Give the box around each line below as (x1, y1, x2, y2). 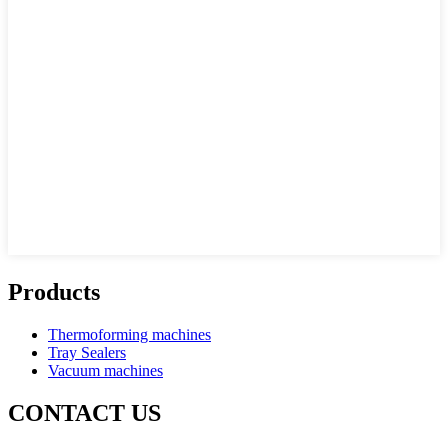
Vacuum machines (48, 362, 163, 380)
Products (8, 279, 100, 306)
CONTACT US (8, 399, 161, 426)
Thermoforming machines (48, 326, 211, 344)
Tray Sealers (48, 344, 126, 362)
